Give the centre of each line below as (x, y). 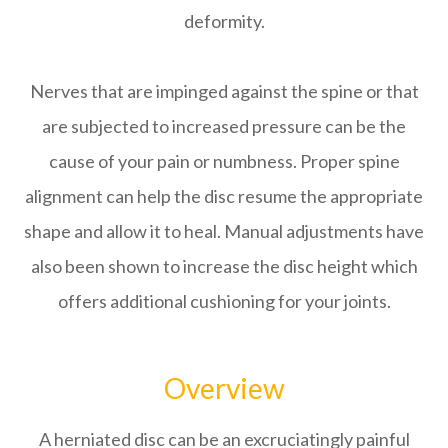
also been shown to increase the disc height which (224, 265)
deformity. (224, 20)
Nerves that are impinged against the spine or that (224, 90)
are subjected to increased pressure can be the (224, 125)
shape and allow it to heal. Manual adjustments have (224, 230)
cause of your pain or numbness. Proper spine (224, 160)
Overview (224, 387)
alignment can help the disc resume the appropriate (224, 195)
